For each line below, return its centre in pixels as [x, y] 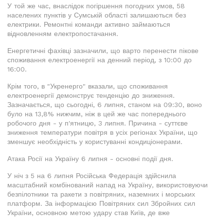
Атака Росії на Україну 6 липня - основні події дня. [90, 158]
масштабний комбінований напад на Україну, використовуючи [108, 185]
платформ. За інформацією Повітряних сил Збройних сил [101, 203]
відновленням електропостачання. [63, 33]
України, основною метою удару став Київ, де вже [89, 212]
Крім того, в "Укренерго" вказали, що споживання [88, 86]
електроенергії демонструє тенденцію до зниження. [91, 95]
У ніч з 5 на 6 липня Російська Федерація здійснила [92, 175]
